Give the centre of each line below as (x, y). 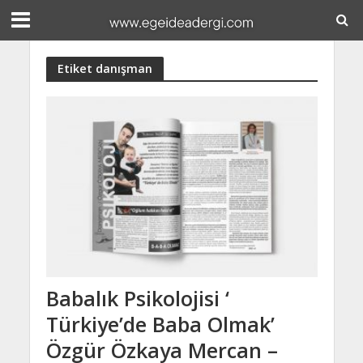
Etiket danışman (105, 68)
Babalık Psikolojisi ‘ (137, 299)
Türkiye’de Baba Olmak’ (160, 325)
